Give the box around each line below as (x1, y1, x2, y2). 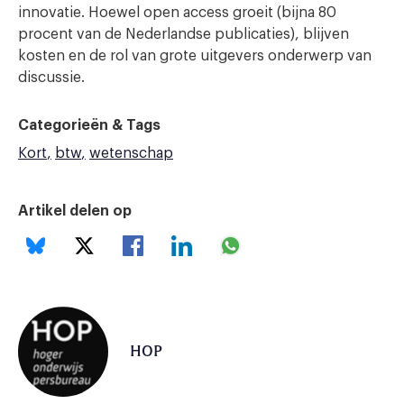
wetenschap (89, 145, 173, 161)
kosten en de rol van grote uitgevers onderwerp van (18, 48, 372, 63)
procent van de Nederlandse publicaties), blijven (18, 26, 349, 41)
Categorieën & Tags (18, 117, 161, 133)
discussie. (18, 69, 85, 85)
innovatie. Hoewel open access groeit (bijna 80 (18, 5, 336, 20)
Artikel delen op (18, 203, 132, 218)
